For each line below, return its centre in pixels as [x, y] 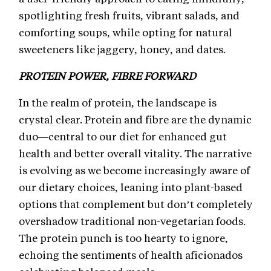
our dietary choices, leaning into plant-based [131, 187]
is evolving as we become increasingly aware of [134, 170]
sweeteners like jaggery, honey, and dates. [123, 49]
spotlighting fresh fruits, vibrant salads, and [129, 15]
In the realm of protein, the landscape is [118, 102]
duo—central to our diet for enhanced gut [123, 136]
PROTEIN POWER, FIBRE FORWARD [107, 75]
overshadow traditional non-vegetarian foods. [132, 220]
